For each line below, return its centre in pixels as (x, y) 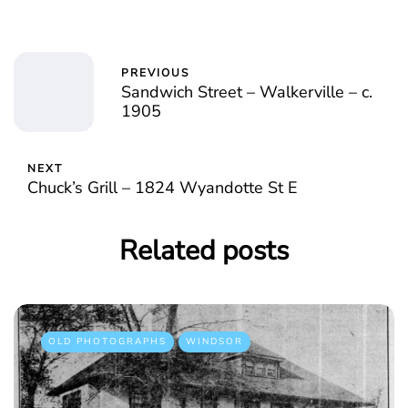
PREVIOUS (155, 72)
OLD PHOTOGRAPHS (107, 342)
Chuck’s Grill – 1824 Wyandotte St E (163, 188)
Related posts (204, 251)
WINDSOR (214, 342)
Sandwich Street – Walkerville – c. (247, 92)
